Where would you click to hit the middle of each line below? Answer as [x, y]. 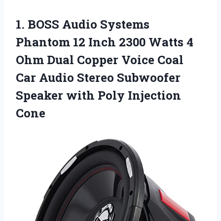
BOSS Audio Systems [89, 24]
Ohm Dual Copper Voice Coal [100, 59]
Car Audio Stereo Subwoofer [98, 77]
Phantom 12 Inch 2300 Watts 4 [105, 42]
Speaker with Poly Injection [98, 95]
